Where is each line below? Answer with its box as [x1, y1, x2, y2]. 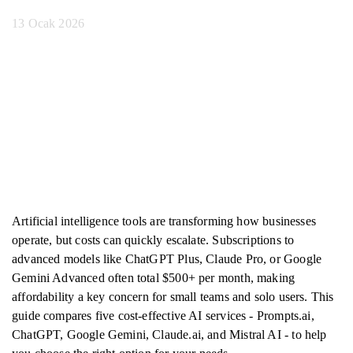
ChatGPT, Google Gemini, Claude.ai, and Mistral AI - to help [12, 328, 327, 341]
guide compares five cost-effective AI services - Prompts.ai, [12, 309, 314, 322]
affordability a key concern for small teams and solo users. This [12, 290, 334, 303]
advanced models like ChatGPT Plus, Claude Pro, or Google [12, 252, 322, 266]
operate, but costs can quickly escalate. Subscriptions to [12, 233, 295, 247]
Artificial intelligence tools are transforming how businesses [12, 214, 316, 228]
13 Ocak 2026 [12, 17, 85, 30]
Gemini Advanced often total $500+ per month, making [12, 271, 295, 284]
